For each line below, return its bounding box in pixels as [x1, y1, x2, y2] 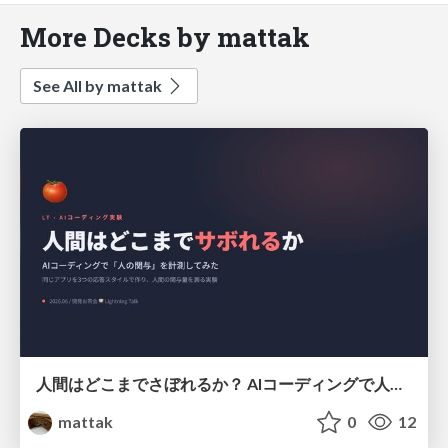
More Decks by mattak [20, 18, 310, 54]
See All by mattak [33, 75, 165, 95]
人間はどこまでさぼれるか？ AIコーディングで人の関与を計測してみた [390, 374, 402, 394]
